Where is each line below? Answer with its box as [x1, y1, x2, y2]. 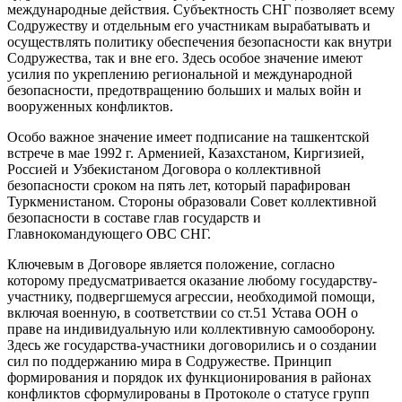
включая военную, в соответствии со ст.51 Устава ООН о [7, 305, 358, 321]
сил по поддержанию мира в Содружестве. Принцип [7, 354, 332, 370]
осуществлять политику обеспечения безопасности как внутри [7, 34, 392, 50]
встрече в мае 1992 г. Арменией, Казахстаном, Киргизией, [7, 145, 364, 162]
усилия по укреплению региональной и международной [7, 66, 353, 83]
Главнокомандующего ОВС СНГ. [7, 226, 211, 242]
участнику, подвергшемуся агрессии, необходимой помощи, [7, 289, 375, 305]
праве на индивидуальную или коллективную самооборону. [7, 321, 375, 337]
